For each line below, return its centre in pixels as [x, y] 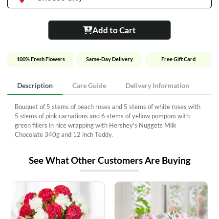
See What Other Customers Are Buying [109, 160]
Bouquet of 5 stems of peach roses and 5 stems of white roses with [108, 106]
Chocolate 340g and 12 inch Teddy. [64, 134]
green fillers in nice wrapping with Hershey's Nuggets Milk [96, 125]
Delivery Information [157, 85]
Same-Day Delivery [109, 59]
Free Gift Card [178, 59]
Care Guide [89, 85]
